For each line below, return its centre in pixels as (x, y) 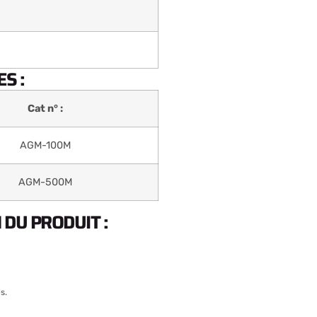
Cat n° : (46, 108)
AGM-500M (46, 182)
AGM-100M (46, 145)
